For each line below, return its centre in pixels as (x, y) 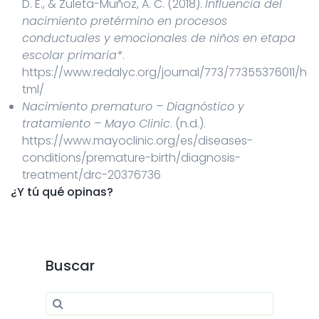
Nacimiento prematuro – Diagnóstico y (133, 106)
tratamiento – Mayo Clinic (96, 123)
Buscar (70, 265)
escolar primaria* (72, 55)
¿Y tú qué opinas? (62, 192)
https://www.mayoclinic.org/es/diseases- (137, 140)
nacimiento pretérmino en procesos (125, 21)
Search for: (75, 300)
